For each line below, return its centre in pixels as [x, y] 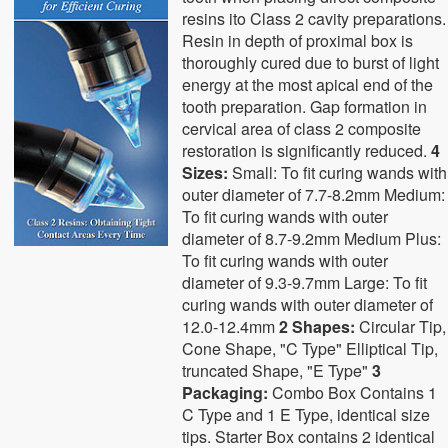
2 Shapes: [317, 326]
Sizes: [205, 172]
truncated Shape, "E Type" [277, 370]
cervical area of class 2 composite [302, 128]
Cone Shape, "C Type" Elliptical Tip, [310, 348]
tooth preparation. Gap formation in [305, 106]
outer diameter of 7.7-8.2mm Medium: [314, 194]
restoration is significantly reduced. [307, 150]
